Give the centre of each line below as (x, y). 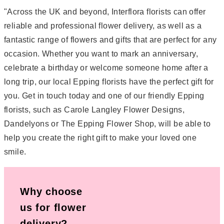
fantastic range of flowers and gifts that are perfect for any (110, 39)
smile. (15, 151)
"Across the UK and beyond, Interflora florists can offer (105, 11)
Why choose (51, 191)
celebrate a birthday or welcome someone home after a (106, 67)
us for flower (53, 207)
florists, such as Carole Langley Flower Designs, (94, 109)
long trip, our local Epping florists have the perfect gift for (109, 81)
